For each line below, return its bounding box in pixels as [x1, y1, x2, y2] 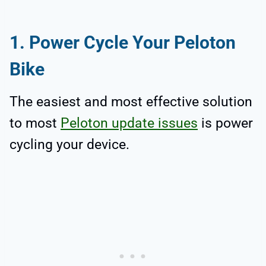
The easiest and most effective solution [9, 94, 252, 110]
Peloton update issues [61, 115, 198, 132]
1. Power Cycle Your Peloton [9, 32, 236, 53]
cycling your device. [9, 137, 129, 153]
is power [198, 115, 253, 132]
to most [9, 115, 61, 132]
